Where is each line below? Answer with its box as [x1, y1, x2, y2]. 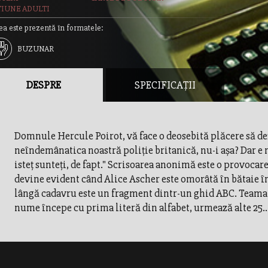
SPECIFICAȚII [134, 78, 196, 92]
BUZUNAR [17, 44, 54, 54]
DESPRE [26, 78, 61, 92]
